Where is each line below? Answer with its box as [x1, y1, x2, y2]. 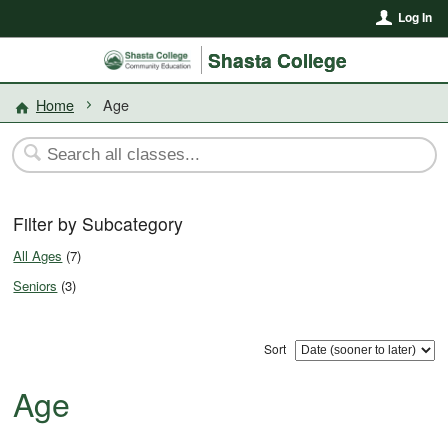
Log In [397, 8, 432, 27]
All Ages [13, 245, 63, 265]
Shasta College [207, 46, 347, 74]
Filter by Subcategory [13, 211, 184, 237]
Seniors [13, 275, 58, 295]
